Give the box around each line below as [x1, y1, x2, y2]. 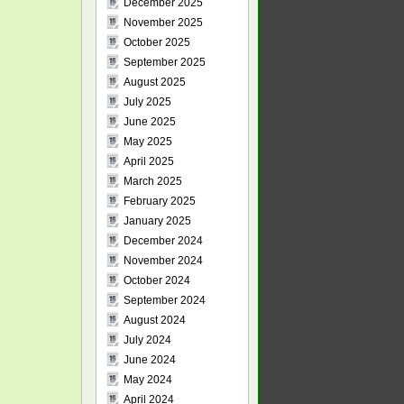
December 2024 [124, 234, 203, 247]
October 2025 [124, 36, 190, 49]
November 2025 [124, 16, 203, 29]
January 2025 [124, 215, 191, 227]
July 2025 [124, 96, 171, 108]
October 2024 [124, 274, 190, 287]
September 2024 [124, 294, 206, 307]
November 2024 [124, 254, 203, 267]
